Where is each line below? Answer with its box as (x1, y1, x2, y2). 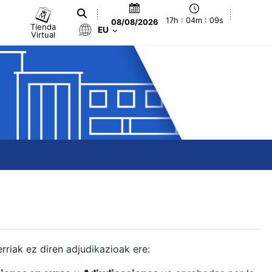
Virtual (31, 29, 56, 39)
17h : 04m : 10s (166, 16, 223, 25)
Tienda (30, 21, 56, 32)
